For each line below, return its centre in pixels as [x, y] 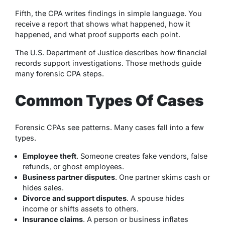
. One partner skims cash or [162, 177]
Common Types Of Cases [109, 100]
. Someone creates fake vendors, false [142, 156]
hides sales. [43, 187]
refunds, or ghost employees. [73, 166]
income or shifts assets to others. [81, 208]
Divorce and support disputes [75, 198]
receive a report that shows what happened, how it [103, 24]
